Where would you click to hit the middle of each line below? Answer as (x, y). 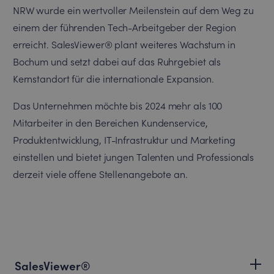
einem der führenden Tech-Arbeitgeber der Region (124, 27)
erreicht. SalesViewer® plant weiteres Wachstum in (124, 44)
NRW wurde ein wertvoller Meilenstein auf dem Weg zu (133, 10)
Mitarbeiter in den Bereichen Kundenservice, (110, 122)
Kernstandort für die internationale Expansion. (113, 78)
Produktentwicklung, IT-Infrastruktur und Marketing (124, 139)
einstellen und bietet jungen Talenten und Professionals (133, 157)
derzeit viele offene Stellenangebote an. (100, 174)
